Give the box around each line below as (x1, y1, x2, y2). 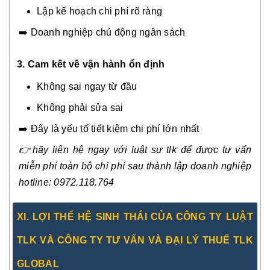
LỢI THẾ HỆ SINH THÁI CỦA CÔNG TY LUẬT (29, 211, 253, 222)
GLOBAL (17, 258, 59, 269)
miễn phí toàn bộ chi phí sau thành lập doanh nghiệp (19, 160, 251, 171)
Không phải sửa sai (37, 102, 124, 113)
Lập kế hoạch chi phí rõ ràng (37, 5, 162, 16)
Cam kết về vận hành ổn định (25, 58, 165, 69)
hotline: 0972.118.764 (19, 177, 115, 187)
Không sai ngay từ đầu (37, 81, 137, 92)
